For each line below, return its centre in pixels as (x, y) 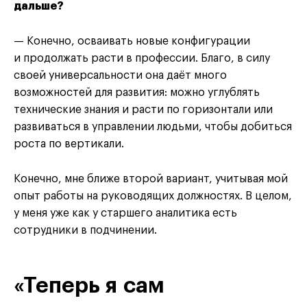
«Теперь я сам (89, 285)
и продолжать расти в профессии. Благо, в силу (142, 58)
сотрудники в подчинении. (85, 230)
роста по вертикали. (69, 144)
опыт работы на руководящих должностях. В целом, (153, 196)
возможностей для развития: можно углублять (137, 92)
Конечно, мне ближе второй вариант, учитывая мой (151, 179)
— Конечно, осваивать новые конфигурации (132, 41)
